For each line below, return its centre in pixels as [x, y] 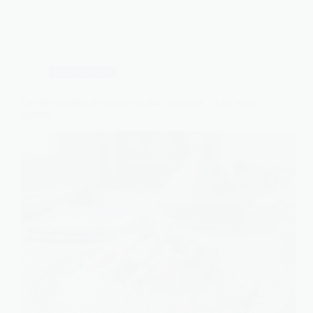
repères [37, 114]
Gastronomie [83, 72]
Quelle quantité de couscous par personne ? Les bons [138, 101]
